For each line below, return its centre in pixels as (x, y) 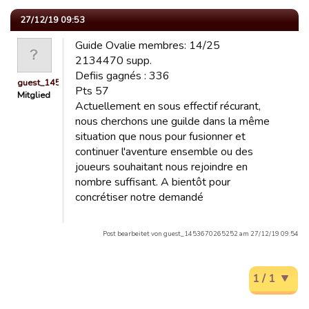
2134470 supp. (113, 61)
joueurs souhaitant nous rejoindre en (161, 167)
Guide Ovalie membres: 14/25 (148, 46)
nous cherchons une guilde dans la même (172, 121)
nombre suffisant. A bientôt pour (153, 182)
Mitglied (34, 95)
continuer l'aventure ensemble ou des (164, 152)
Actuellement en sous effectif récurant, (168, 106)
